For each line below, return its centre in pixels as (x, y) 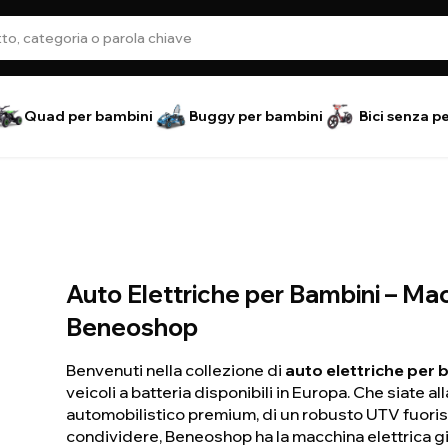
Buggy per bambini (256, 116)
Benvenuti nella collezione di (175, 370)
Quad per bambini (88, 116)
